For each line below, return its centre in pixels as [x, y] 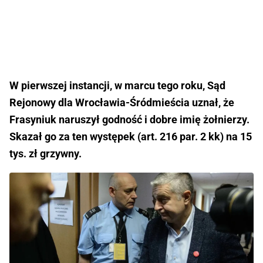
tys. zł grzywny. [47, 154]
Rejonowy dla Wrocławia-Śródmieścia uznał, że [122, 103]
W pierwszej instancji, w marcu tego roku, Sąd [117, 86]
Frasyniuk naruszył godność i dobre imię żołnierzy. [129, 120]
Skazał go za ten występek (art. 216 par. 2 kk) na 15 [131, 137]
